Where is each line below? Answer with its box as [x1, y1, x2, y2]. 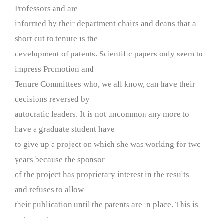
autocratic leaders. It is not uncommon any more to [15, 109, 189, 119]
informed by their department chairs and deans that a [15, 18, 196, 28]
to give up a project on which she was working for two [15, 139, 201, 149]
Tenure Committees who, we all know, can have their [15, 79, 195, 89]
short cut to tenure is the [15, 34, 98, 43]
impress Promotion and [15, 64, 94, 73]
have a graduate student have [15, 124, 115, 134]
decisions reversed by [15, 94, 90, 104]
